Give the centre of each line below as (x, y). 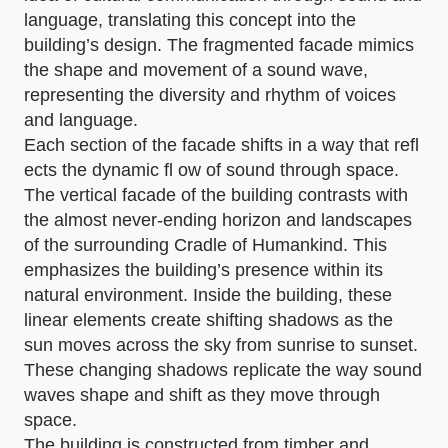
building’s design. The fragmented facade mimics (219, 45)
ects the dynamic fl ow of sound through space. (211, 170)
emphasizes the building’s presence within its (203, 270)
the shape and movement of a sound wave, (196, 70)
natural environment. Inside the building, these (208, 295)
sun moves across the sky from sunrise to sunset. (221, 345)
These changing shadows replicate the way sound (223, 370)
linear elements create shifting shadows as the (208, 320)
